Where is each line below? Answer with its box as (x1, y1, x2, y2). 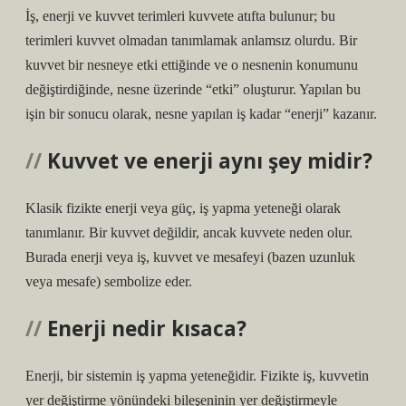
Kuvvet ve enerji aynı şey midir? (47, 147, 372, 175)
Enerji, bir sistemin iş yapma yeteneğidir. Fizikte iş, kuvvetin (25, 368, 369, 383)
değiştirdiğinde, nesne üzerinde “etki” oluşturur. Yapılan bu (25, 82, 361, 97)
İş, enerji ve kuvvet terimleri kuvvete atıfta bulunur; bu (25, 8, 335, 24)
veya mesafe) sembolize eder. (25, 274, 192, 289)
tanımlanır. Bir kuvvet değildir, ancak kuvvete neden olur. (25, 225, 353, 240)
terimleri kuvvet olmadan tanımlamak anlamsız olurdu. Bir (25, 33, 357, 48)
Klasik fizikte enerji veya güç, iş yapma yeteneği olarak (25, 200, 341, 216)
